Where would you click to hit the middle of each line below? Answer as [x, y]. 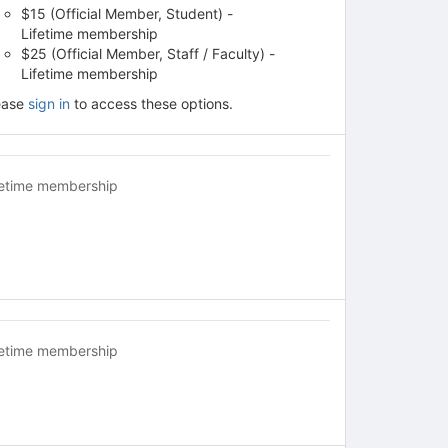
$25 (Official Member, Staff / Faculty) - [147, 53]
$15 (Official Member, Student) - [126, 13]
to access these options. [151, 103]
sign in [48, 103]
